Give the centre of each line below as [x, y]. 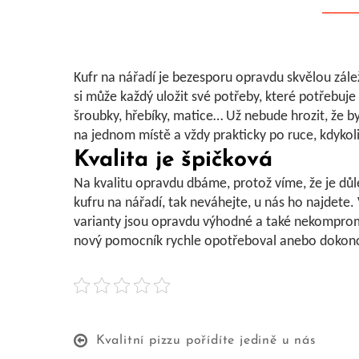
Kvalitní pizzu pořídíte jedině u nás [206, 341]
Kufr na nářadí [115, 78]
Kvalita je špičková [173, 160]
